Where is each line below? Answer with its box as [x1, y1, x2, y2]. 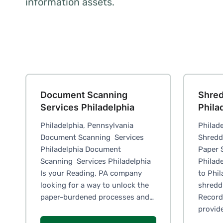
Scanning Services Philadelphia [40, 157, 151, 166]
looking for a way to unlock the [40, 181, 149, 190]
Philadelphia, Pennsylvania [40, 121, 133, 130]
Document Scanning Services [40, 133, 144, 142]
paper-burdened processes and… [40, 193, 154, 202]
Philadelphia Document [40, 145, 121, 154]
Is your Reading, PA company [40, 169, 142, 178]
